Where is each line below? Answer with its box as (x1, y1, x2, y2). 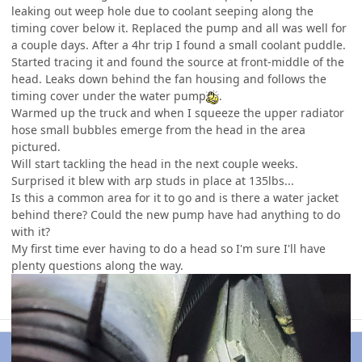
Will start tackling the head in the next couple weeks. (11, 156, 298, 172)
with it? (11, 224, 53, 240)
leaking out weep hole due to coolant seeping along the (11, 3, 314, 19)
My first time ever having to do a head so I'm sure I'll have (11, 241, 326, 257)
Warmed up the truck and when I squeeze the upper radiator (11, 105, 344, 121)
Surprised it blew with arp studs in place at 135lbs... (11, 173, 294, 189)
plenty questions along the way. (11, 258, 187, 274)
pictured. (11, 139, 64, 155)
